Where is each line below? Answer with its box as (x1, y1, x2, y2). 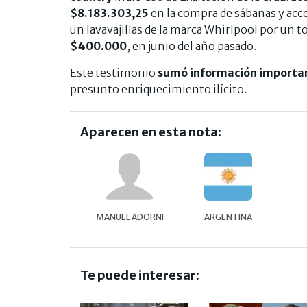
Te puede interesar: (80, 267, 199, 284)
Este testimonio (70, 66, 158, 80)
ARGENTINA (204, 212, 252, 223)
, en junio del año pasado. (127, 39, 256, 53)
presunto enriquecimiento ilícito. (70, 82, 247, 97)
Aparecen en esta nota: (80, 124, 221, 140)
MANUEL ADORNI (95, 212, 164, 223)
